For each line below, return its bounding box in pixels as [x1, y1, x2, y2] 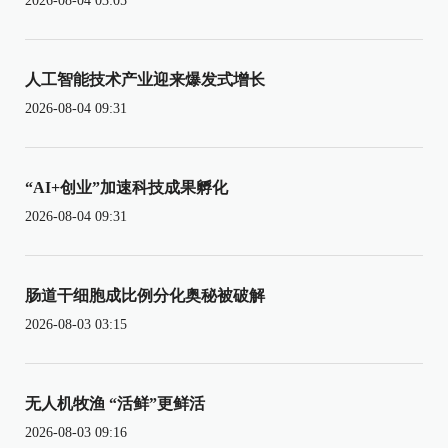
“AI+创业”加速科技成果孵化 [25, 178, 228, 196]
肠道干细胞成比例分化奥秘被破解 [25, 286, 265, 304]
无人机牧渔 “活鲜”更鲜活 [25, 394, 205, 412]
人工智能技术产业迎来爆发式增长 [25, 70, 265, 88]
